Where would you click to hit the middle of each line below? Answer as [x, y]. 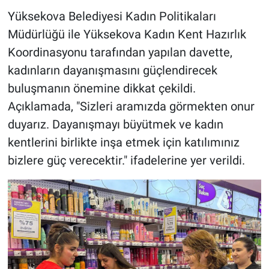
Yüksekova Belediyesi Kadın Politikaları [112, 17]
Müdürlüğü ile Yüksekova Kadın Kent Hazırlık [127, 35]
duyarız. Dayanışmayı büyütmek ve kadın [115, 125]
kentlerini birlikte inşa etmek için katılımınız [123, 143]
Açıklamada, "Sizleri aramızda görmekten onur [131, 107]
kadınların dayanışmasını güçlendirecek [112, 71]
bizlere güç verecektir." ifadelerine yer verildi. [126, 161]
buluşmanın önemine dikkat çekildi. [101, 89]
